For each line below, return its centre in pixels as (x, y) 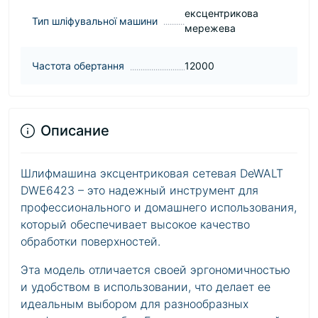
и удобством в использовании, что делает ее (146, 287)
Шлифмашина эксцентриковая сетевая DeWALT (152, 173)
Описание (75, 131)
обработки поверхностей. (91, 241)
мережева (210, 28)
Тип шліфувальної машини (95, 21)
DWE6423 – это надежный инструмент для (139, 190)
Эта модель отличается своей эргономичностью (155, 270)
